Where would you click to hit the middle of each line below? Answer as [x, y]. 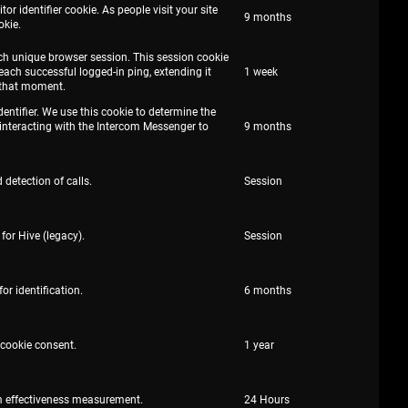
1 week [261, 72]
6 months [268, 291]
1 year [259, 345]
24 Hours [267, 400]
